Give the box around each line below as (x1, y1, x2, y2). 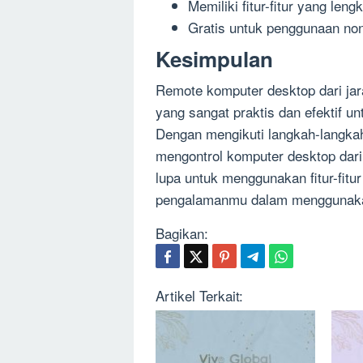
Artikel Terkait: (156, 284, 243, 305)
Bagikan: (156, 222, 208, 243)
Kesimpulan (156, 43, 273, 74)
